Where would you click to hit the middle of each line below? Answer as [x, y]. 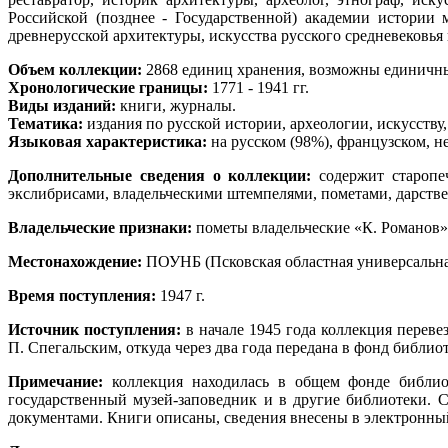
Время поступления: [84, 295]
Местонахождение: [77, 261]
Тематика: [45, 123]
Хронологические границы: [108, 87]
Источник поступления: [94, 329]
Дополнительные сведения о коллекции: [164, 175]
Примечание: [55, 381]
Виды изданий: [62, 105]
